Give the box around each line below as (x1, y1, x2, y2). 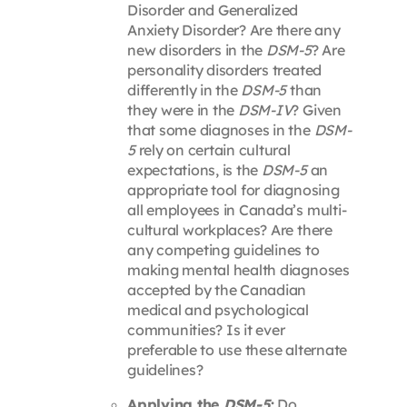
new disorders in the (126, 41, 266, 60)
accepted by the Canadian (126, 281, 307, 300)
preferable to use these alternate (126, 341, 348, 360)
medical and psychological (126, 301, 309, 320)
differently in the (126, 81, 242, 100)
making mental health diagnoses (126, 261, 350, 280)
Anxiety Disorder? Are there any (126, 21, 341, 40)
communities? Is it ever (126, 321, 285, 340)
